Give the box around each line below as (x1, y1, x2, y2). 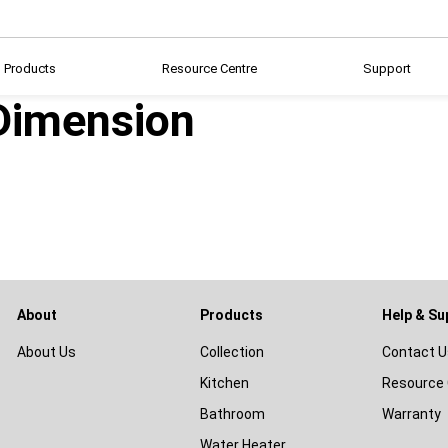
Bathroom (199, 406, 265, 422)
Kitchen (199, 375, 249, 391)
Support (363, 61, 411, 76)
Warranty (382, 406, 441, 422)
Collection (199, 344, 264, 360)
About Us (17, 344, 76, 360)
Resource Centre (162, 61, 257, 76)
